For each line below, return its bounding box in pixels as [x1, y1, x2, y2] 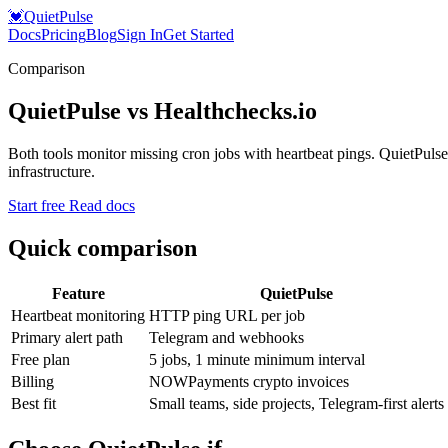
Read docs [69, 196, 135, 214]
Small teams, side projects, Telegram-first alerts [149, 394, 444, 412]
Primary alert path [11, 328, 123, 346]
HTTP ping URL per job [149, 306, 305, 324]
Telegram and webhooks [149, 328, 304, 346]
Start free [8, 196, 69, 214]
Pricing [41, 26, 86, 43]
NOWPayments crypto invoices [149, 372, 349, 390]
